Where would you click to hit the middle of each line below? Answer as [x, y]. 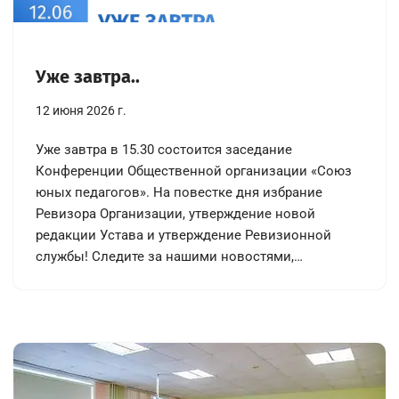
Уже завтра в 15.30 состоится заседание [164, 149]
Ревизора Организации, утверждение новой [175, 213]
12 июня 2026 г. [81, 110]
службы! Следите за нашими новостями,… [171, 256]
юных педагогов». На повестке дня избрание [179, 192]
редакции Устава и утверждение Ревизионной [183, 235]
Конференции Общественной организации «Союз [194, 171]
